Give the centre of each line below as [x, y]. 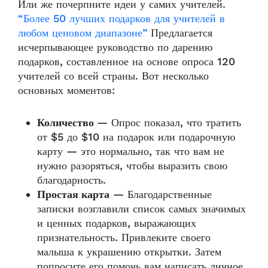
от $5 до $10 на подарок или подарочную [136, 137]
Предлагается [182, 33]
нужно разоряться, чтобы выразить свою [132, 166]
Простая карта [73, 194]
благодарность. [73, 180]
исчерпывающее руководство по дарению [115, 47]
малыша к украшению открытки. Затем [129, 252]
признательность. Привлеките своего [124, 237]
